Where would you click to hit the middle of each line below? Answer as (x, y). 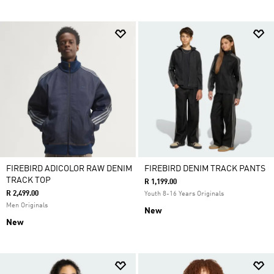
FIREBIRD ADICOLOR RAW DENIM (69, 169)
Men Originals (27, 206)
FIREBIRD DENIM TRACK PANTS (205, 169)
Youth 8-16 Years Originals (184, 194)
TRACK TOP (28, 180)
